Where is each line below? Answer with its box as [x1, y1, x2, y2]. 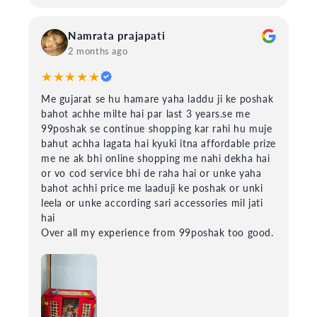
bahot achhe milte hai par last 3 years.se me [41, 107, 250, 120]
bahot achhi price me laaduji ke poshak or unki [41, 181, 263, 194]
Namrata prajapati [68, 28, 166, 42]
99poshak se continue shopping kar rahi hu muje [41, 122, 272, 134]
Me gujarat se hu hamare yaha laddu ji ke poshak [41, 92, 274, 105]
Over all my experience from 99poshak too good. [41, 226, 274, 238]
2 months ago [68, 45, 128, 57]
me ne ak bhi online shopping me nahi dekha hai [41, 151, 270, 164]
